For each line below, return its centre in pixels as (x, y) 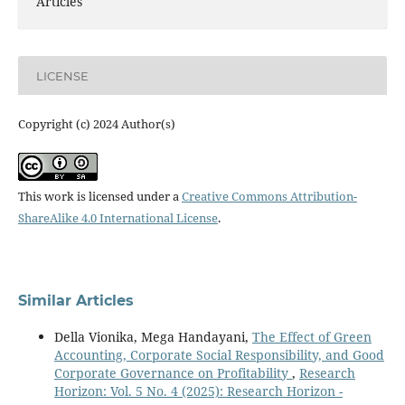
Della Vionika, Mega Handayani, (153, 337)
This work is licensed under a (99, 197)
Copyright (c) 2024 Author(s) (96, 124)
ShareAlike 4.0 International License (118, 218)
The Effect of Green (311, 337)
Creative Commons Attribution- (269, 197)
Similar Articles (75, 301)
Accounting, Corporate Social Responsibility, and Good (219, 355)
